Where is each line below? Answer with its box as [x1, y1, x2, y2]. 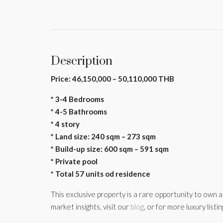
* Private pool [51, 157, 98, 166]
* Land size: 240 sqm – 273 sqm [51, 132, 156, 141]
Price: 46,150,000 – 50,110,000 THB [51, 74, 174, 84]
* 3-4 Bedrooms [51, 95, 104, 104]
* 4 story [51, 119, 80, 129]
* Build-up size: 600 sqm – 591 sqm [51, 144, 169, 154]
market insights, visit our [51, 202, 130, 212]
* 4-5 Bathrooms [51, 107, 107, 116]
